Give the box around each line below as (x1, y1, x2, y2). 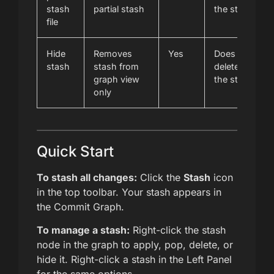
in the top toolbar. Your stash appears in (37, 185, 221, 198)
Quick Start (37, 142, 114, 160)
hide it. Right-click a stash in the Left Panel (37, 253, 232, 266)
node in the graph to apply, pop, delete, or (37, 239, 233, 251)
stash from (94, 61, 139, 72)
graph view (94, 73, 139, 84)
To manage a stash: (37, 224, 130, 237)
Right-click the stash (130, 224, 226, 237)
